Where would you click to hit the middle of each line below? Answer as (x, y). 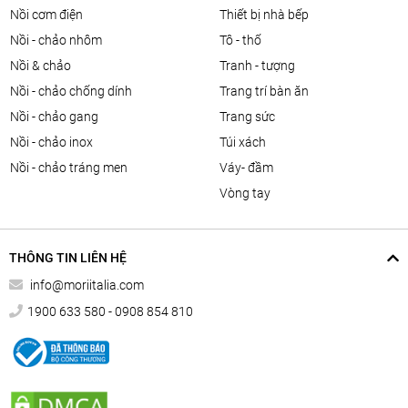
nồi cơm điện (51, 15)
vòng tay (249, 193)
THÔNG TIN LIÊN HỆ (68, 258)
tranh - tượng (260, 66)
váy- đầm (250, 168)
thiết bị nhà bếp (267, 15)
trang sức (250, 117)
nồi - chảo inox (56, 142)
